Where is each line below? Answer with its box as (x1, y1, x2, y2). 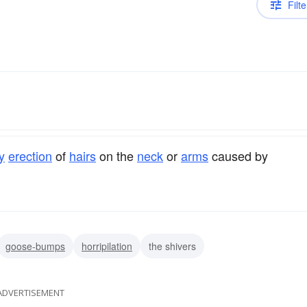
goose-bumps (5, 238, 65, 253)
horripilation (82, 238, 132, 253)
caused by (208, 147, 268, 165)
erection (8, 147, 52, 165)
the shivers (149, 238, 196, 253)
